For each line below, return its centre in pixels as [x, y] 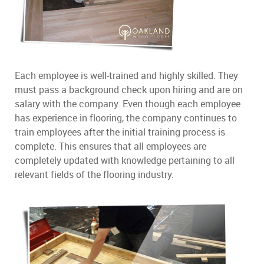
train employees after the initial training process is [120, 132]
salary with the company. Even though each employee [128, 103]
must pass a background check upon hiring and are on [129, 89]
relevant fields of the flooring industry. [94, 174]
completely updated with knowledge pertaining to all [125, 160]
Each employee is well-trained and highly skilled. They [126, 75]
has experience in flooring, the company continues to [126, 118]
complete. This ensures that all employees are [110, 146]
